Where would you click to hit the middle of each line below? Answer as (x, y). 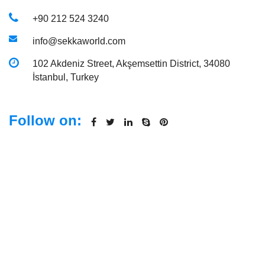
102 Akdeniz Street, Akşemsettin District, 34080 (131, 64)
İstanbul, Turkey (66, 77)
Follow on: (45, 120)
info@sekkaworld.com (79, 41)
